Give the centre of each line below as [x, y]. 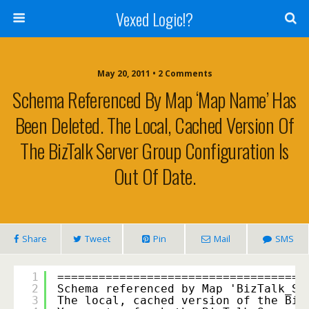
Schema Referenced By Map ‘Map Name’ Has [154, 99]
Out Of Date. [154, 176]
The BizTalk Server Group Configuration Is [154, 150]
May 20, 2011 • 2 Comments [154, 73]
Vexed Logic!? [154, 19]
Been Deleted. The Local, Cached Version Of [154, 125]
